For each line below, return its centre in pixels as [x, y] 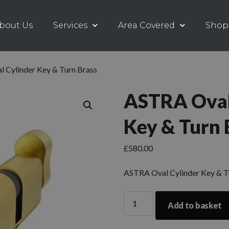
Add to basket [195, 205]
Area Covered [147, 25]
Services [71, 25]
